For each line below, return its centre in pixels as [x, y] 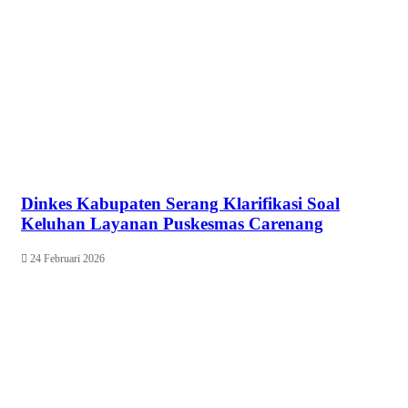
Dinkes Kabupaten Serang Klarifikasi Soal [180, 203]
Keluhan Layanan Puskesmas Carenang [172, 223]
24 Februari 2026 [67, 259]
